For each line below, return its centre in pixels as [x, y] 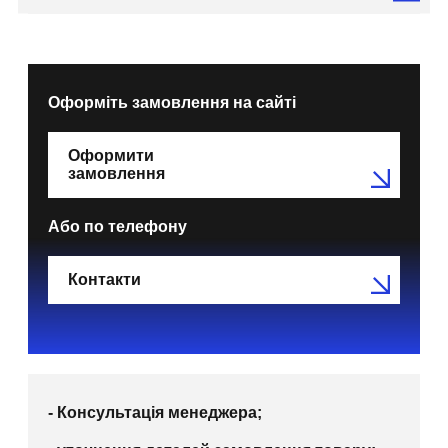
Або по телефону [117, 226]
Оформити [111, 155]
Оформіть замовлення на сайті [172, 102]
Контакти [104, 279]
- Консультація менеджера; [155, 412]
